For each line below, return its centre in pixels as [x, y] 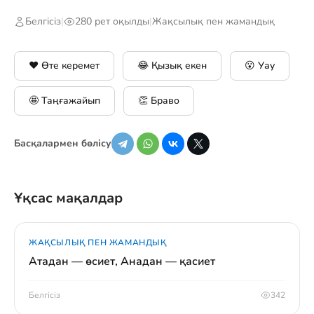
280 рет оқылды [112, 21]
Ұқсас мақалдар [68, 198]
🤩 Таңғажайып [64, 101]
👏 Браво [159, 101]
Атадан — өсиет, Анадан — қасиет [122, 261]
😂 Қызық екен [172, 66]
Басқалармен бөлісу [63, 143]
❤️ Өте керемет [64, 66]
